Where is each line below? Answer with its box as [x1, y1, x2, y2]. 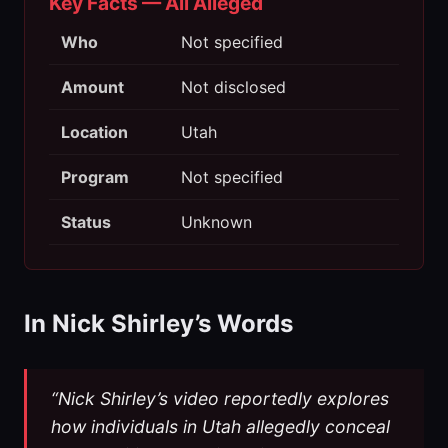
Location [61, 122, 128, 143]
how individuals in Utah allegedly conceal [51, 416, 390, 438]
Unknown [181, 212, 252, 233]
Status [61, 212, 111, 233]
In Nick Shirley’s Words [24, 309, 293, 339]
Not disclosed [181, 77, 286, 98]
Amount [61, 77, 124, 98]
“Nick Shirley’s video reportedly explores [51, 388, 389, 410]
